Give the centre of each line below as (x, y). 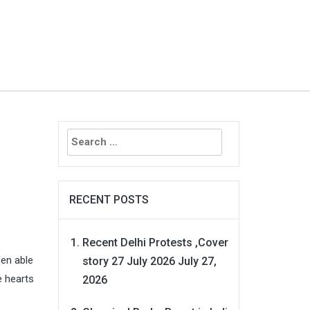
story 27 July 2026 (128, 261)
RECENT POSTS (109, 199)
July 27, (197, 261)
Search (75, 130)
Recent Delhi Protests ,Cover (155, 242)
